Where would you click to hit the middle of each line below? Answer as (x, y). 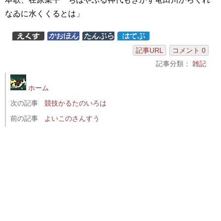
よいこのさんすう (72, 118)
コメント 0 (189, 50)
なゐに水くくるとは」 (44, 13)
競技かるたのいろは (76, 103)
